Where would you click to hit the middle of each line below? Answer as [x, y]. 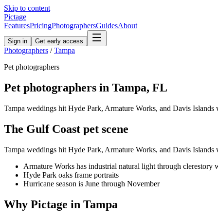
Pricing [41, 26]
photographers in [66, 87]
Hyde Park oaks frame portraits [71, 175]
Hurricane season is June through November [91, 183]
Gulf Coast [53, 129]
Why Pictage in [44, 204]
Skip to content [27, 8]
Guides [107, 26]
